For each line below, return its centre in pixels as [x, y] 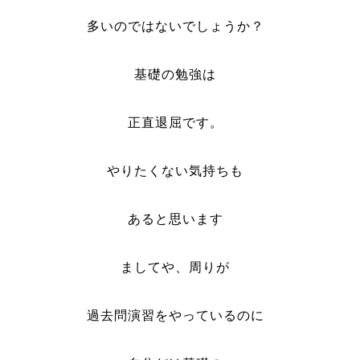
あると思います [175, 219]
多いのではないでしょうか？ [175, 26]
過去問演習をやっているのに [175, 315]
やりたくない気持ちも [176, 171]
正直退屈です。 [175, 123]
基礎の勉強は [176, 74]
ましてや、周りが [176, 267]
